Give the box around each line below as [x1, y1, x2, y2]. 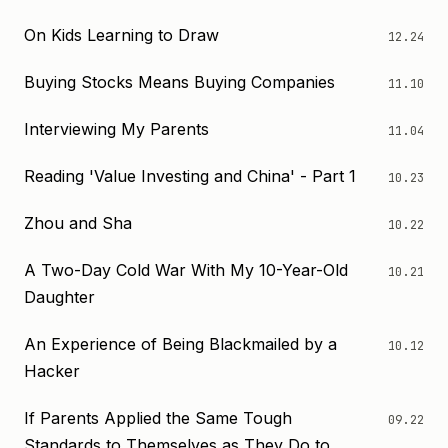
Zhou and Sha [24, 213, 132, 233]
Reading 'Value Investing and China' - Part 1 [24, 166, 356, 186]
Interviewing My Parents [24, 119, 209, 139]
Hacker [24, 361, 80, 381]
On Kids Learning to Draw [24, 25, 219, 45]
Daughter [24, 287, 95, 307]
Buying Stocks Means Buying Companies [24, 72, 335, 92]
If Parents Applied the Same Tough [24, 408, 292, 428]
